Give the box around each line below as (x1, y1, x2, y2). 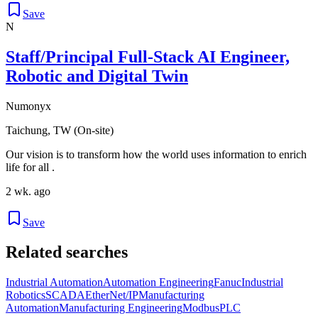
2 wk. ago (6, 185, 50, 197)
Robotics (6, 289, 45, 302)
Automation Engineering (103, 276, 214, 289)
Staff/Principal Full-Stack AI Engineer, (6, 47, 290, 66)
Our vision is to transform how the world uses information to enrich (6, 148, 307, 160)
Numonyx (6, 99, 51, 112)
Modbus (182, 302, 219, 314)
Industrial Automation (6, 276, 103, 289)
